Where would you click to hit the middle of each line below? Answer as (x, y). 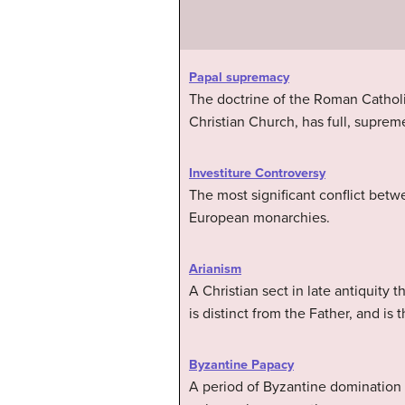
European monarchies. (259, 217)
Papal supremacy (239, 77)
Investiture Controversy (257, 173)
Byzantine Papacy (241, 364)
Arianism (215, 268)
